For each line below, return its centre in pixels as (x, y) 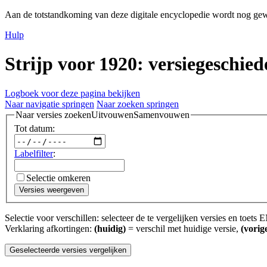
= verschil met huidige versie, (183, 229)
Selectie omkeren (58, 178)
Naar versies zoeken (53, 114)
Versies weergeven (52, 190)
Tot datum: (35, 129)
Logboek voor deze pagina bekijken (72, 93)
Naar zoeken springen (138, 104)
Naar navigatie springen (49, 104)
